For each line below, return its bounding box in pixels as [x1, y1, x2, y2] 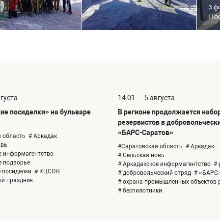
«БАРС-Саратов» [118, 129, 173, 137]
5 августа [144, 94, 175, 102]
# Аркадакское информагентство [118, 161, 211, 168]
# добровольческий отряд [118, 169, 191, 177]
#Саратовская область [118, 143, 183, 150]
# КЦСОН [34, 168, 60, 175]
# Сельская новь [118, 152, 165, 159]
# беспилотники [118, 187, 162, 194]
